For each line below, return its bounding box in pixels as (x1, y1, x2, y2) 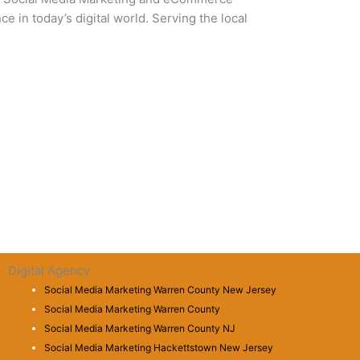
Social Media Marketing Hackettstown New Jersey (43, 341, 273, 354)
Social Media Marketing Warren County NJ (43, 321, 235, 334)
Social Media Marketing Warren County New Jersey (43, 283, 276, 296)
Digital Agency (7, 262, 90, 278)
